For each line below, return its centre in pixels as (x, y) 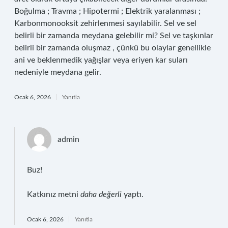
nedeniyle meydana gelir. (58, 72)
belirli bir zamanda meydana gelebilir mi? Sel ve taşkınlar (114, 36)
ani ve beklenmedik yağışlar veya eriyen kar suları (101, 60)
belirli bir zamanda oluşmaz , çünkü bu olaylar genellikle (112, 48)
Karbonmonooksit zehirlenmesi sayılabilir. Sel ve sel (105, 23)
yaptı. (133, 194)
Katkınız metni (54, 194)
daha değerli (101, 194)
